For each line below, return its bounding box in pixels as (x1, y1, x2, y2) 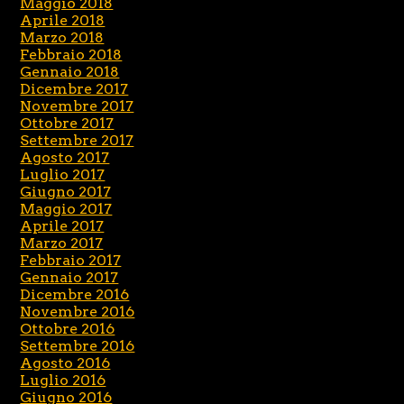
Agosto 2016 (20, 354, 111, 372)
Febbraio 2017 (20, 252, 122, 270)
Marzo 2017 (20, 234, 104, 252)
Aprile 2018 (20, 12, 106, 30)
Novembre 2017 (20, 97, 134, 115)
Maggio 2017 (20, 200, 113, 218)
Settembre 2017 (20, 132, 134, 150)
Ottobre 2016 (20, 320, 115, 338)
